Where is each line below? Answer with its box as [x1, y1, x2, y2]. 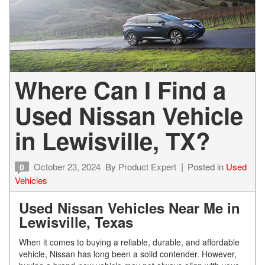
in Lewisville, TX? [15, 124, 210, 158]
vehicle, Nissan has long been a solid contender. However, [19, 248, 237, 260]
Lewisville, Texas [19, 212, 141, 232]
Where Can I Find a [15, 73, 226, 107]
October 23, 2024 [34, 160, 101, 173]
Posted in [188, 160, 226, 173]
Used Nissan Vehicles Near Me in [19, 198, 240, 218]
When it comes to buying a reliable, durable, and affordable [19, 236, 240, 248]
